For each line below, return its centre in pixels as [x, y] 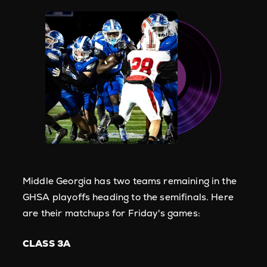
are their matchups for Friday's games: [111, 213]
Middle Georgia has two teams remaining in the [130, 181]
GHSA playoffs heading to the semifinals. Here [128, 197]
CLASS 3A [47, 243]
